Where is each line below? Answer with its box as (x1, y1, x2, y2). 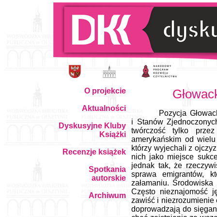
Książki (99, 130, 126, 139)
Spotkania (89, 165, 126, 173)
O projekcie (84, 87, 126, 95)
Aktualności (82, 104, 126, 112)
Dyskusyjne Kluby (59, 122, 126, 130)
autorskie (92, 174, 126, 182)
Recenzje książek (62, 148, 126, 156)
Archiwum (89, 191, 126, 200)
